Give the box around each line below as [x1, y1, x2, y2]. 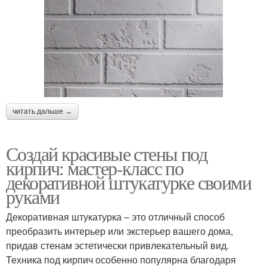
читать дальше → [13, 107, 72, 116]
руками [6, 184, 60, 210]
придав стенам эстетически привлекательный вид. [6, 238, 229, 253]
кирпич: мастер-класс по [6, 155, 184, 181]
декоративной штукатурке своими [6, 169, 251, 195]
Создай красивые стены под [6, 141, 207, 167]
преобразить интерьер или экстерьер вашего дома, [6, 224, 233, 238]
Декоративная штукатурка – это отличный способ [6, 210, 225, 224]
